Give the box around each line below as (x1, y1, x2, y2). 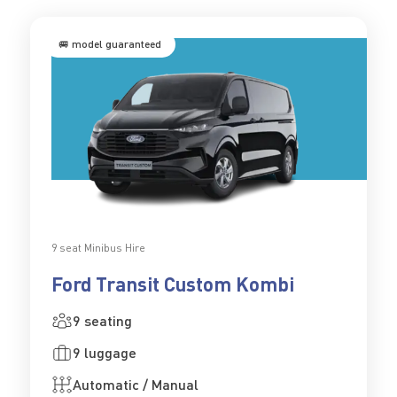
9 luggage (72, 344, 136, 362)
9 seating (72, 312, 132, 330)
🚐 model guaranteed (58, 37, 161, 51)
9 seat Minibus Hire (51, 241, 145, 255)
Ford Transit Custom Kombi (51, 272, 294, 297)
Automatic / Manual (72, 376, 198, 393)
